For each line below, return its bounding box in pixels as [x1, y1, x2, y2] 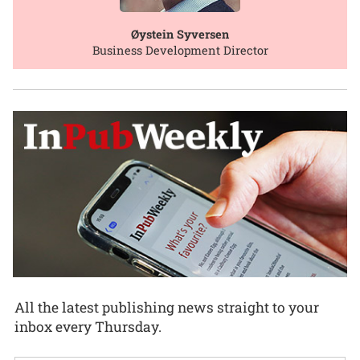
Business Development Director [92, 43, 268, 59]
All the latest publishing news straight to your [14, 297, 319, 317]
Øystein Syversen [131, 27, 229, 43]
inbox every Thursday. [14, 317, 162, 336]
